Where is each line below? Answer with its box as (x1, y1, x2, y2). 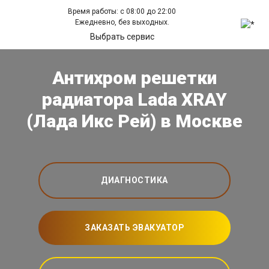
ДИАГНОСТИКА (101, 175, 168, 186)
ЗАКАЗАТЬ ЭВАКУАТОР (85, 223, 184, 233)
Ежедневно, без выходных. (74, 18, 169, 26)
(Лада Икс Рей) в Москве (26, 110, 243, 132)
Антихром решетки (52, 67, 217, 89)
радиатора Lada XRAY (42, 89, 227, 110)
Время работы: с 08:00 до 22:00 (68, 7, 177, 16)
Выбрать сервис (89, 32, 154, 41)
